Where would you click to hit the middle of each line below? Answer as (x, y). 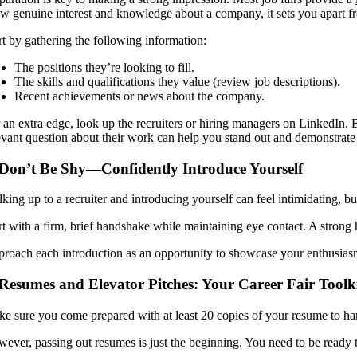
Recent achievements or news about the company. (139, 96)
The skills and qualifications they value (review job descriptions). (177, 81)
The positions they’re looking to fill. (104, 67)
